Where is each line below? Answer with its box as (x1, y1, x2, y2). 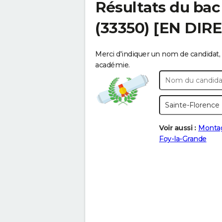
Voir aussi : (159, 123, 196, 132)
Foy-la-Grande (159, 134, 207, 143)
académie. (95, 60, 130, 69)
